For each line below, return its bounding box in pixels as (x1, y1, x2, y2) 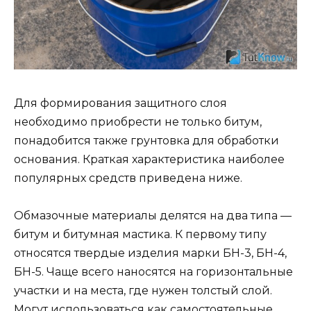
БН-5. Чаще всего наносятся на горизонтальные (14, 265, 293, 279)
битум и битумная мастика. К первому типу (14, 228, 267, 242)
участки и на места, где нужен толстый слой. (14, 284, 272, 298)
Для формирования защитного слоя (14, 96, 227, 110)
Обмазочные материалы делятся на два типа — (14, 209, 292, 223)
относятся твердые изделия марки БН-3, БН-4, (14, 246, 287, 260)
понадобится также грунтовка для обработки (14, 133, 279, 147)
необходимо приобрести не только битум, (14, 115, 262, 128)
